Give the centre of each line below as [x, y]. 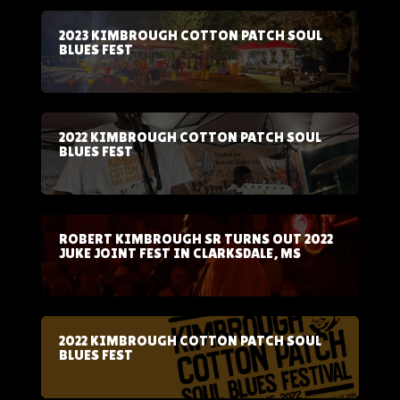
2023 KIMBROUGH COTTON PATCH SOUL [190, 36]
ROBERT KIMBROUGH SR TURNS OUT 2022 [196, 239]
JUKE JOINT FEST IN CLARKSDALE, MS [179, 254]
